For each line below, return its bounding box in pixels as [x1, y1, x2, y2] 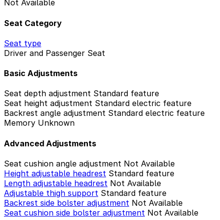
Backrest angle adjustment [4, 108, 106, 118]
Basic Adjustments [4, 68, 78, 79]
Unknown [38, 118, 75, 128]
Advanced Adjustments [4, 138, 96, 148]
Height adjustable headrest [4, 168, 106, 178]
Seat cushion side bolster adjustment [4, 207, 145, 218]
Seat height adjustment [4, 98, 92, 109]
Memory [4, 118, 35, 128]
